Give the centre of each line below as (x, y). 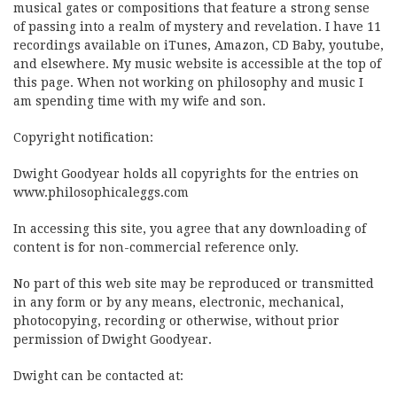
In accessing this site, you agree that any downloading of (190, 229)
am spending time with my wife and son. (140, 101)
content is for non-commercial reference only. (156, 248)
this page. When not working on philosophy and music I (188, 83)
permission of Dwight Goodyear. (113, 340)
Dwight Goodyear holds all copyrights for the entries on (186, 174)
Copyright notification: (83, 138)
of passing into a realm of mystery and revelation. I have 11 (197, 27)
